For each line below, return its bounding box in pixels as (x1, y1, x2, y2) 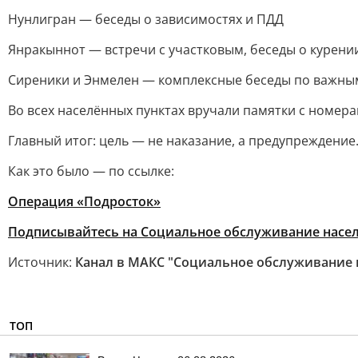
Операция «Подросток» (8, 193, 161, 210)
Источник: (8, 253, 75, 271)
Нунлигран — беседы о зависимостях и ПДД (8, 10, 284, 28)
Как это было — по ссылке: (8, 162, 174, 180)
